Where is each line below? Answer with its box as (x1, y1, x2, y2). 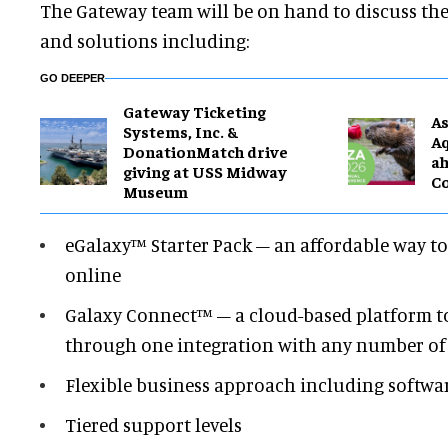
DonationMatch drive (123, 141, 288, 161)
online (65, 263, 121, 286)
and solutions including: (40, 29, 249, 52)
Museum (123, 181, 188, 201)
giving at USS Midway (123, 161, 287, 181)
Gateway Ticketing (123, 101, 266, 121)
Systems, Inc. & (123, 121, 237, 141)
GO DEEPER (40, 72, 105, 84)
